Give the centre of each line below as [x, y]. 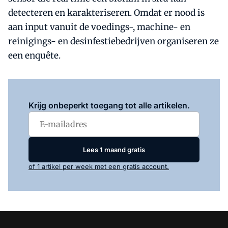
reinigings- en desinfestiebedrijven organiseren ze [113, 41]
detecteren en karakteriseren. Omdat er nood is [106, 13]
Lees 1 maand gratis [114, 149]
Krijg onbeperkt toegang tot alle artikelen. [109, 105]
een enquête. [34, 55]
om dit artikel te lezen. [124, 91]
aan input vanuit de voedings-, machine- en [99, 27]
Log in [78, 91]
